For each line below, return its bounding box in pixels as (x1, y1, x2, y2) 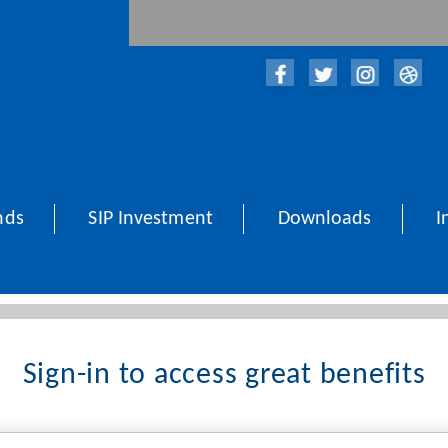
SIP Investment (88, 209, 213, 229)
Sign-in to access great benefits (22, 360, 426, 391)
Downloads (277, 209, 372, 229)
